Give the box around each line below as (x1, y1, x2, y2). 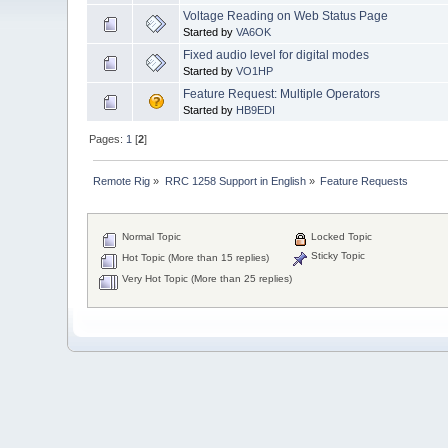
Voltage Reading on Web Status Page (183, 8, 389, 23)
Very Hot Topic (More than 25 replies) (119, 273, 293, 285)
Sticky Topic (308, 250, 366, 262)
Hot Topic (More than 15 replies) (119, 252, 270, 264)
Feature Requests (320, 174, 409, 187)
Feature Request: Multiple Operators (183, 86, 381, 101)
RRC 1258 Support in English (164, 174, 306, 187)
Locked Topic (308, 231, 373, 243)
